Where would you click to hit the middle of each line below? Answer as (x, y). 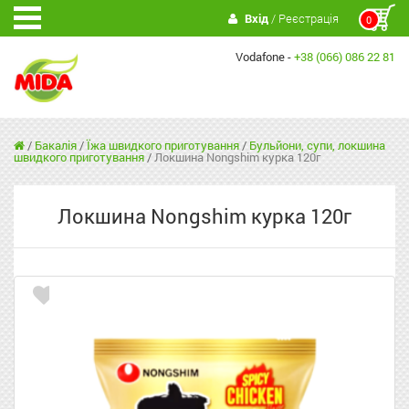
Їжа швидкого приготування (163, 146)
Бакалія (56, 146)
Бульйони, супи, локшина (317, 146)
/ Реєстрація (303, 18)
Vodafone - (265, 57)
